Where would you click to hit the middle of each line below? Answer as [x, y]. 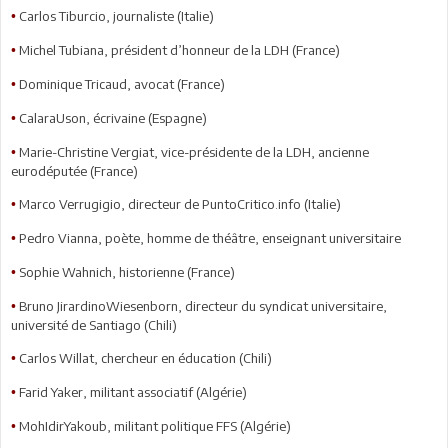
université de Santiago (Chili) [94, 324]
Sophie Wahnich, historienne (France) [127, 271]
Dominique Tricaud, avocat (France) [122, 83]
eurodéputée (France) [74, 170]
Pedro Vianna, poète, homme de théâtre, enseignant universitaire [210, 237]
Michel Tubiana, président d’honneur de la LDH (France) [179, 49]
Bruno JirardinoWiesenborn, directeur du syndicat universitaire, [203, 305]
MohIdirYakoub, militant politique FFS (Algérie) [155, 425]
